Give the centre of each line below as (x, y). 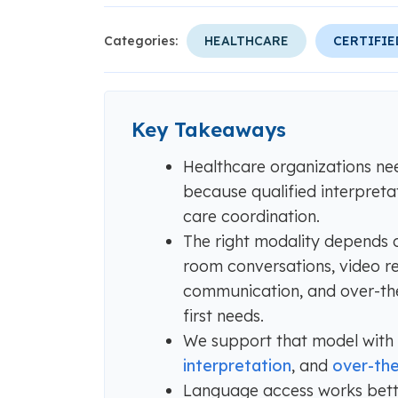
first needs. (223, 316)
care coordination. (251, 216)
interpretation (237, 366)
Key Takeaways (208, 130)
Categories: (140, 41)
